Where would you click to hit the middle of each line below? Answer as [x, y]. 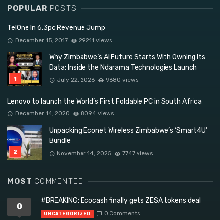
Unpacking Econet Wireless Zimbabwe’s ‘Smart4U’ [128, 131]
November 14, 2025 [84, 153]
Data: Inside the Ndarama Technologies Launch [123, 67]
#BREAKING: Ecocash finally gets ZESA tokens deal [121, 201]
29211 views [96, 40]
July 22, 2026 [76, 80]
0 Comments [122, 213]
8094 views [97, 114]
